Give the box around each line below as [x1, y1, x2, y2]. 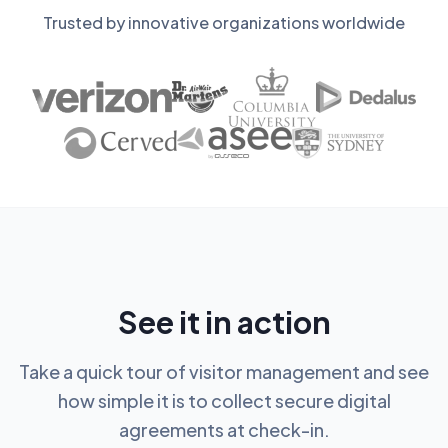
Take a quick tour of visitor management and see [19, 360, 429, 384]
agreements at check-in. [118, 418, 330, 442]
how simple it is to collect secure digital [57, 389, 391, 413]
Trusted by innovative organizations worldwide [43, 12, 405, 34]
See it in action [117, 303, 331, 342]
